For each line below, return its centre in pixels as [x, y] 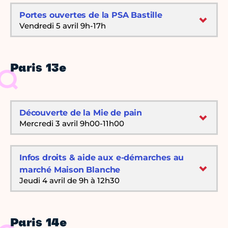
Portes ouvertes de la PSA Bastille [91, 15]
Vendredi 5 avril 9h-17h [63, 26]
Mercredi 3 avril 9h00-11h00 [72, 124]
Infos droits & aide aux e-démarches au [102, 158]
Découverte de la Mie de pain [81, 113]
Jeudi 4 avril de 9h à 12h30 [69, 181]
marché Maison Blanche [70, 170]
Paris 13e [38, 69]
